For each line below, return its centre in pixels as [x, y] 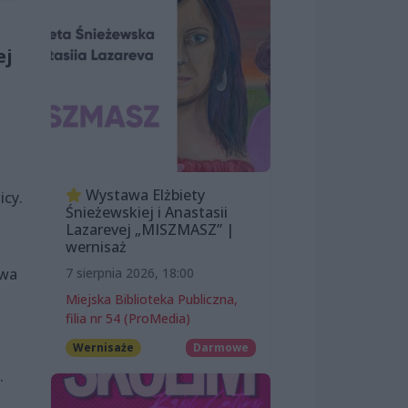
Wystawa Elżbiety [143, 194]
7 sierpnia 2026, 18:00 [130, 272]
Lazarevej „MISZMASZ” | [150, 229]
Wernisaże [103, 347]
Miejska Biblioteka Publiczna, [152, 299]
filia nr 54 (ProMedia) [128, 318]
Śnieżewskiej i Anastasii [147, 212]
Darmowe [221, 347]
